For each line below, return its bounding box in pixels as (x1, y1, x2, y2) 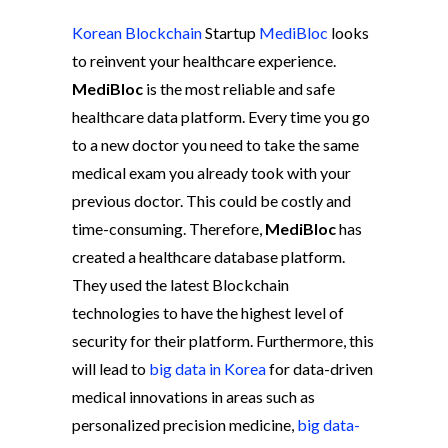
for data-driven (266, 359, 373, 378)
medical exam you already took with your (72, 163, 351, 182)
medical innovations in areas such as (72, 387, 315, 406)
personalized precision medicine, (72, 415, 297, 434)
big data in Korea (149, 359, 266, 378)
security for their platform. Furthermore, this (72, 331, 374, 350)
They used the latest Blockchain (72, 275, 289, 294)
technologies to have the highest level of (72, 303, 344, 322)
